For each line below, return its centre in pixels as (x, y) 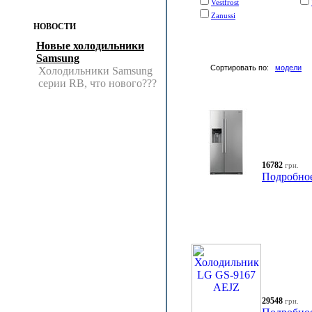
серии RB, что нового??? (97, 83)
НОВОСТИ (55, 26)
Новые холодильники (90, 46)
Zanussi (223, 15)
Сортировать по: (243, 68)
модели (288, 68)
